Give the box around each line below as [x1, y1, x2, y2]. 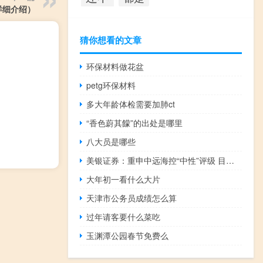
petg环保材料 [86, 79, 136, 91]
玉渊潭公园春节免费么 [86, 229, 169, 241]
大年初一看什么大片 [86, 173, 161, 185]
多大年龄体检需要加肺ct [86, 97, 176, 110]
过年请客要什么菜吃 [86, 210, 161, 222]
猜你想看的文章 [80, 33, 141, 46]
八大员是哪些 [86, 135, 136, 147]
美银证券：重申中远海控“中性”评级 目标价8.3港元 [226, 154, 235, 166]
